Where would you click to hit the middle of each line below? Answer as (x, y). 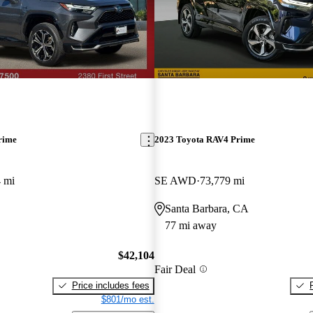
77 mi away (190, 226)
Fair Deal (175, 269)
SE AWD (175, 181)
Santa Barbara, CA (206, 209)
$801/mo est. (128, 299)
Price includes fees (110, 285)
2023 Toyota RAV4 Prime (204, 140)
